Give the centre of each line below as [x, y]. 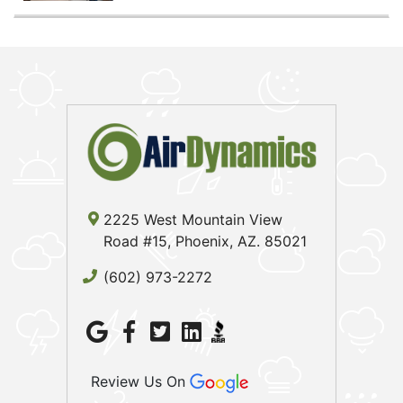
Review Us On [138, 381]
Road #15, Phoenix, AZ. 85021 [205, 241]
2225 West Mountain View [193, 219]
